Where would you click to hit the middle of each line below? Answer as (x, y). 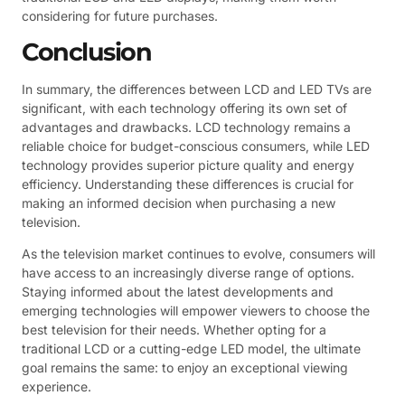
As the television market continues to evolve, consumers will (198, 254)
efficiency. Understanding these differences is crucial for (188, 184)
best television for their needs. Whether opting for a (174, 330)
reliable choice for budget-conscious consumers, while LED (196, 146)
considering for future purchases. (120, 16)
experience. (57, 387)
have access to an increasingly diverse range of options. (188, 273)
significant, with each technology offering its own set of (184, 108)
